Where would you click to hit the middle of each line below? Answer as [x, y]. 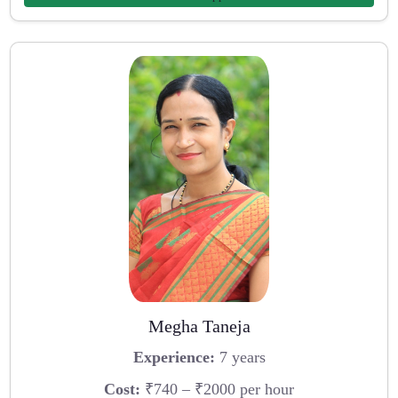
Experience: [174, 358]
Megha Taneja [199, 326]
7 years [240, 358]
